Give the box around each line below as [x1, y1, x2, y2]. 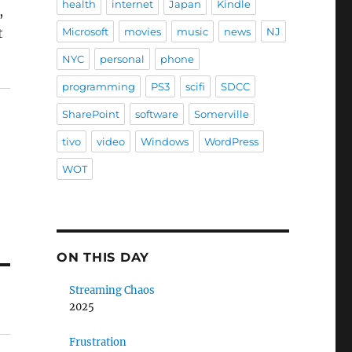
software [134, 108, 178, 120]
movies [123, 25, 161, 38]
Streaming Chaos [69, 284, 156, 297]
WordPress [203, 135, 258, 148]
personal [99, 53, 145, 65]
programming [61, 80, 135, 93]
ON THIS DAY [56, 250, 150, 265]
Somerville [193, 108, 249, 120]
